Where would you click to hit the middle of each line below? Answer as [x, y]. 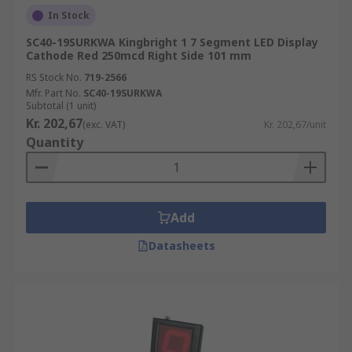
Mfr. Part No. [53, 93]
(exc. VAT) [104, 125]
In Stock [69, 15]
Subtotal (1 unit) [61, 106]
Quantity [55, 142]
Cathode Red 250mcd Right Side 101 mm [139, 55]
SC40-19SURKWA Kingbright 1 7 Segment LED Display [172, 42]
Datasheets [181, 246]
